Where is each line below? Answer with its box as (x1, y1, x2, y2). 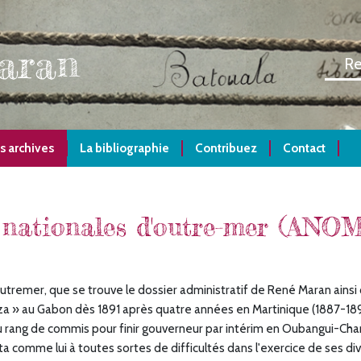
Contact (283, 140, 326, 156)
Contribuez (195, 140, 257, 156)
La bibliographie (80, 140, 169, 156)
